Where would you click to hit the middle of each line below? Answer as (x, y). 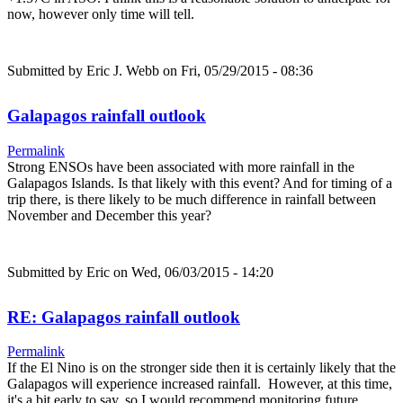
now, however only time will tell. (101, 14)
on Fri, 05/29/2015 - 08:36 (236, 71)
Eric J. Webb (123, 71)
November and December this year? (109, 215)
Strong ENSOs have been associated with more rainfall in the (181, 166)
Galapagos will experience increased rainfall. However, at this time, (200, 384)
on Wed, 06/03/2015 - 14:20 (192, 272)
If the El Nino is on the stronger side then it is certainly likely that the (201, 368)
